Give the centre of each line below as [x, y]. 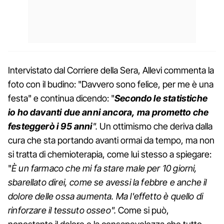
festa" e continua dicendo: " [61, 98]
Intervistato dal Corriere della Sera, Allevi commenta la [111, 70]
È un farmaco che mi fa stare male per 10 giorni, [104, 168]
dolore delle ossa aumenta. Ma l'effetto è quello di [106, 196]
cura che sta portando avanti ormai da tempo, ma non [111, 140]
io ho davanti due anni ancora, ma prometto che [108, 112]
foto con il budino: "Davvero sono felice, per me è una [111, 84]
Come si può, [144, 210]
